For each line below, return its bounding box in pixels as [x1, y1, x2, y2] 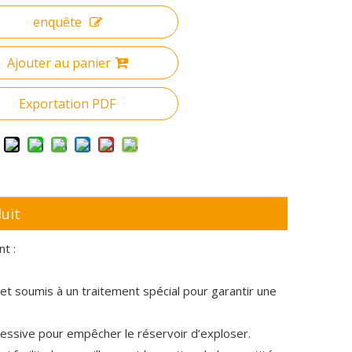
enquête [32, 13, 82, 31]
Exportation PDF [19, 95, 116, 112]
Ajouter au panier [6, 54, 111, 71]
